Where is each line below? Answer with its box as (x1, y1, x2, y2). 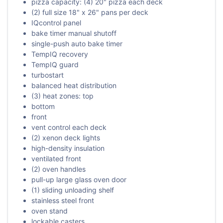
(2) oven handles (31, 165, 86, 174)
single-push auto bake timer (31, 39, 122, 48)
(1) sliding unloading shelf (31, 186, 114, 195)
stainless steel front (31, 196, 94, 205)
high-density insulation (31, 144, 105, 153)
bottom (31, 102, 55, 111)
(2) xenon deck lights (31, 133, 100, 142)
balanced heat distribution (31, 81, 116, 90)
